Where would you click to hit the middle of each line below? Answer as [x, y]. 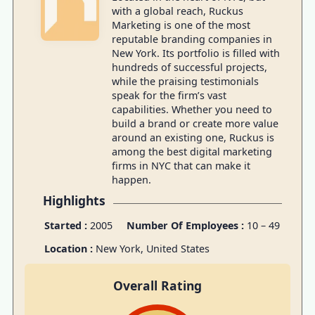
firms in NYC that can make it [181, 166]
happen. [131, 180]
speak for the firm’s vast [169, 96]
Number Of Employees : [186, 225]
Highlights [74, 200]
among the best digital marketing [192, 152]
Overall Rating [157, 286]
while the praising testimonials [185, 82]
